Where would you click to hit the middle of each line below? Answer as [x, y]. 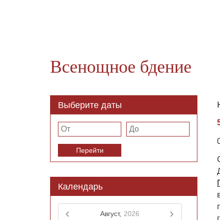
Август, [111, 214]
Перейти [90, 150]
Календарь [80, 187]
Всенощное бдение [121, 67]
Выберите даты [90, 105]
